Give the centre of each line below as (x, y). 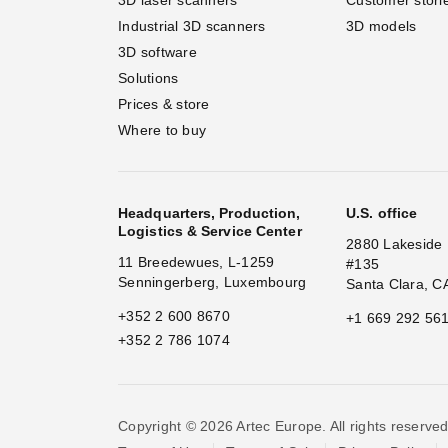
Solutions (148, 77)
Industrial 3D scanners (192, 25)
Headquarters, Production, (209, 212)
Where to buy (162, 129)
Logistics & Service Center (210, 230)
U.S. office (382, 212)
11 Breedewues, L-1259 (196, 261)
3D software (157, 51)
